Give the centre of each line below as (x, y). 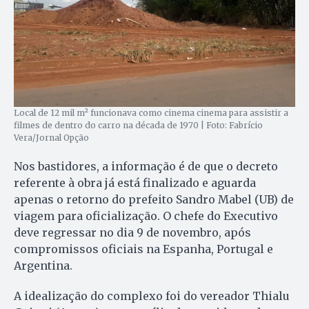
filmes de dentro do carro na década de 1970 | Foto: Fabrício (138, 126)
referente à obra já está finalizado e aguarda (135, 183)
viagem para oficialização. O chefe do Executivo (146, 216)
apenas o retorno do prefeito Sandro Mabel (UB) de (154, 200)
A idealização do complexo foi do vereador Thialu (152, 296)
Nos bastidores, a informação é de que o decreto (146, 167)
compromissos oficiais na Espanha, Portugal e (143, 249)
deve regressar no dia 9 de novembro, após (132, 233)
